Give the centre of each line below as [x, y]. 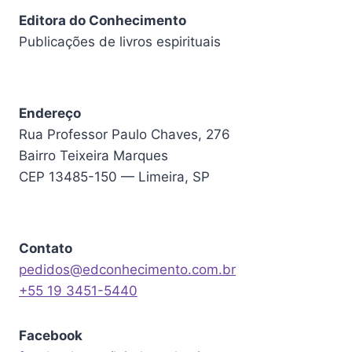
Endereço [50, 113]
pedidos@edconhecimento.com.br [127, 269]
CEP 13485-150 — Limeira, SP [114, 177]
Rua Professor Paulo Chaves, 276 [125, 134]
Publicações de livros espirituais [120, 42]
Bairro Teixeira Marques [93, 156]
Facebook [51, 335]
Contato [46, 248]
